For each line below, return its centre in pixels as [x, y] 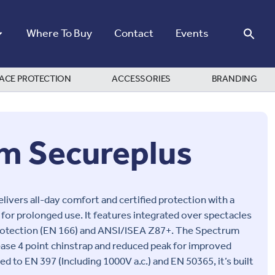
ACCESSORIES [141, 79]
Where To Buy [59, 34]
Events [192, 34]
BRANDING [234, 79]
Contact [134, 34]
